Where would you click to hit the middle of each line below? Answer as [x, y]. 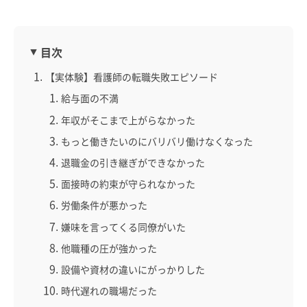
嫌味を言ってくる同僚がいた [123, 226]
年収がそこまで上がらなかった [128, 120]
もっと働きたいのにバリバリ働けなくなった [157, 141]
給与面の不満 [89, 98]
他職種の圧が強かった [109, 248]
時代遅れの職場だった [109, 291]
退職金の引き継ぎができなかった [133, 162]
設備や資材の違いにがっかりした [133, 269]
